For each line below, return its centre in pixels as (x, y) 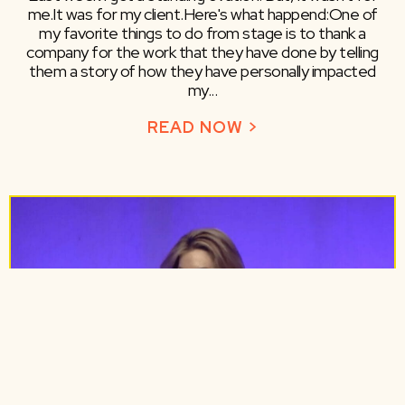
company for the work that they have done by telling (202, 52)
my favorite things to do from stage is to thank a (202, 33)
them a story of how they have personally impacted (202, 71)
